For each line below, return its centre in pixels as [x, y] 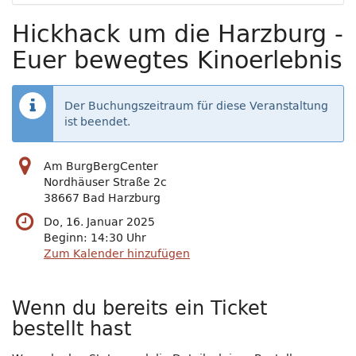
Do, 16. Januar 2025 [99, 222]
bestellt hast [72, 329]
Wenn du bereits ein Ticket [139, 308]
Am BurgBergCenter [101, 166]
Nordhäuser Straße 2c [105, 182]
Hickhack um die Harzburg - [178, 34]
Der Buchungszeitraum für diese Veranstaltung [196, 106]
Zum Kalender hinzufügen [117, 254]
